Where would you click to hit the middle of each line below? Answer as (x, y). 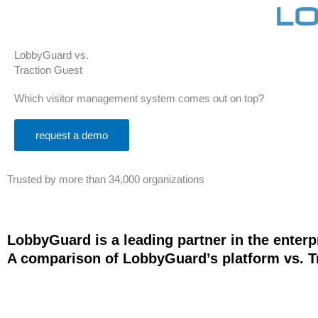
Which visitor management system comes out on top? (139, 98)
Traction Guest (48, 70)
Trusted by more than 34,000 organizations (106, 179)
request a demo (72, 135)
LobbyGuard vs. (51, 55)
